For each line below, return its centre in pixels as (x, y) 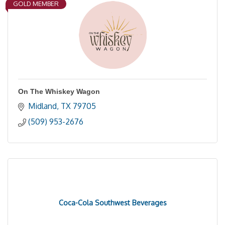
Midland (42, 106)
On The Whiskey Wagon (59, 91)
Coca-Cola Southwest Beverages (113, 203)
